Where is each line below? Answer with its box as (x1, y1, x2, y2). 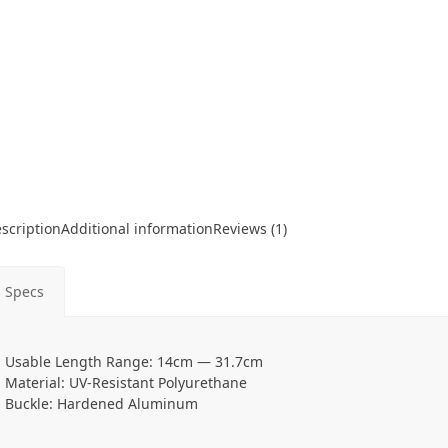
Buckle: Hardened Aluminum (5, 394, 198, 413)
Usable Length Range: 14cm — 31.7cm (5, 352, 263, 371)
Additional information (61, 219, 213, 238)
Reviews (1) (213, 219, 287, 238)
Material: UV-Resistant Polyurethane (5, 373, 247, 392)
